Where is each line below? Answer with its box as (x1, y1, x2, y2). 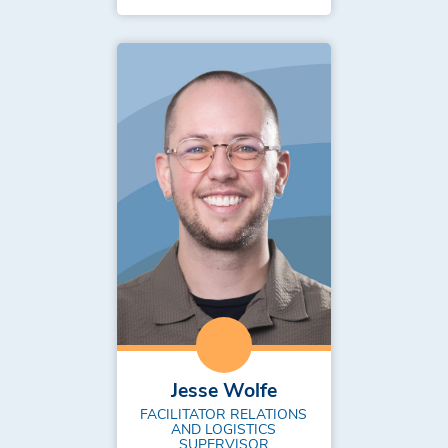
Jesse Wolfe (170, 376, 277, 403)
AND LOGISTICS (171, 418, 277, 438)
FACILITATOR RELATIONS (140, 403, 308, 423)
